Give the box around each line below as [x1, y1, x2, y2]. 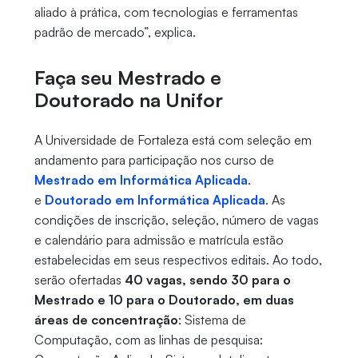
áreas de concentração [34, 312, 178, 328]
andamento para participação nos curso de [34, 152, 274, 169]
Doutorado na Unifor [34, 88, 228, 113]
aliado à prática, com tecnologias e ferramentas [34, 4, 298, 21]
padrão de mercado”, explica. [34, 24, 199, 41]
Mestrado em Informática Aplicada [34, 172, 248, 189]
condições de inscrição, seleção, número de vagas [34, 212, 319, 229]
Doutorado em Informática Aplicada [44, 192, 265, 209]
